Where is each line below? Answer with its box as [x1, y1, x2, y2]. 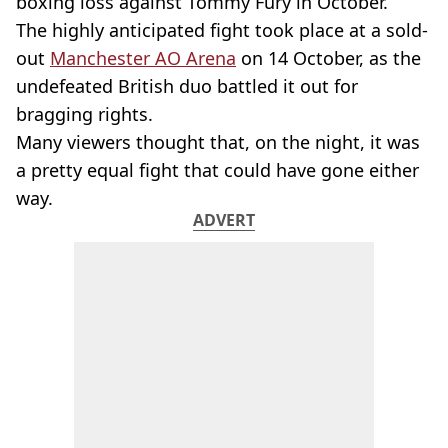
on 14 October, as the [236, 46, 421, 70]
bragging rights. [16, 102, 153, 126]
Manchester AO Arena [50, 46, 236, 70]
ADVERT [193, 209, 255, 231]
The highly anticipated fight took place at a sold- [16, 18, 428, 42]
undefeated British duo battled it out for [16, 74, 358, 98]
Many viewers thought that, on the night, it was [16, 130, 420, 154]
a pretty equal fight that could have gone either [16, 158, 419, 182]
